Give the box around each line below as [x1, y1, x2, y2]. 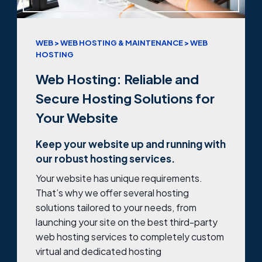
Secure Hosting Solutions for [36, 89, 215, 106]
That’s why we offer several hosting [36, 187, 189, 199]
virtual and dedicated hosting [36, 245, 161, 258]
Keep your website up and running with [36, 137, 226, 150]
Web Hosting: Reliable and [36, 70, 199, 87]
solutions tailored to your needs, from [36, 201, 196, 214]
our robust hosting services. [36, 151, 175, 165]
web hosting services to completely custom [36, 230, 224, 243]
